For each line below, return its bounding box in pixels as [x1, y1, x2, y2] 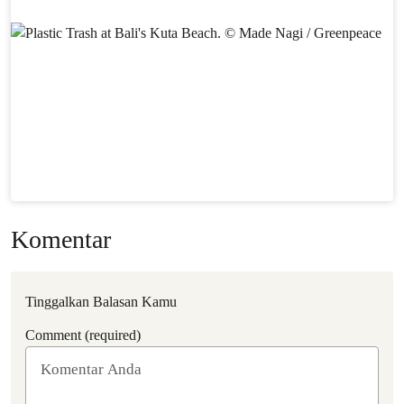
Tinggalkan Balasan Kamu [25, 294, 177, 309]
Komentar [11, 225, 111, 253]
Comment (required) [25, 327, 141, 343]
